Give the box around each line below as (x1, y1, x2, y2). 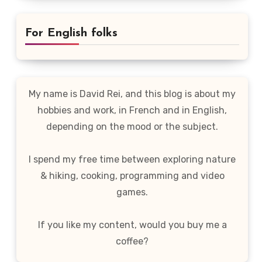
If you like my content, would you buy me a (37, 219, 227, 230)
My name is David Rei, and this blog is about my (29, 88, 236, 99)
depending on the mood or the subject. (46, 121, 218, 132)
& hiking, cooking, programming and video (40, 170, 225, 181)
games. (116, 187, 148, 198)
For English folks (25, 27, 118, 39)
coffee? (116, 236, 149, 247)
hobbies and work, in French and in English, (37, 105, 227, 116)
